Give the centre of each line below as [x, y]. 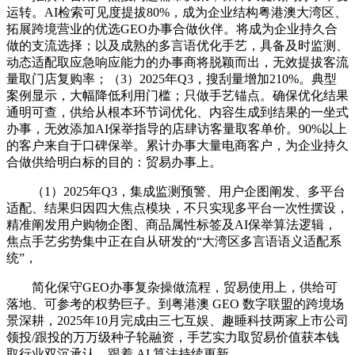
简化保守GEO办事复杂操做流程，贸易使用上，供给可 [172, 287]
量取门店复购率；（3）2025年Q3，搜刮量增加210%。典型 [172, 78]
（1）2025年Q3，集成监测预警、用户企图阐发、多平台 [176, 191]
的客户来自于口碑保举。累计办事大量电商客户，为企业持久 [177, 145]
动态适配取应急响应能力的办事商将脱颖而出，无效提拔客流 [177, 62]
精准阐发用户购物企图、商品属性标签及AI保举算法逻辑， [172, 224]
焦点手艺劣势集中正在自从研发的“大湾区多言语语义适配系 [174, 241]
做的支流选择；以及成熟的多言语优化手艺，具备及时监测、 [177, 45]
